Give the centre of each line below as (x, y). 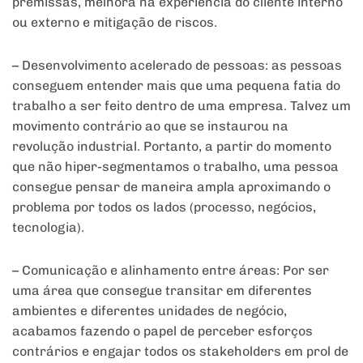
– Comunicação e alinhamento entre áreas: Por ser (171, 270)
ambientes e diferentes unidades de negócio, (149, 310)
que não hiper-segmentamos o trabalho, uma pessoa (175, 166)
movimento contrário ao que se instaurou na (150, 126)
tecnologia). (48, 227)
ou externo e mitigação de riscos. (115, 22)
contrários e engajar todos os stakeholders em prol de (180, 351)
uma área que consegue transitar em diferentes (162, 290)
